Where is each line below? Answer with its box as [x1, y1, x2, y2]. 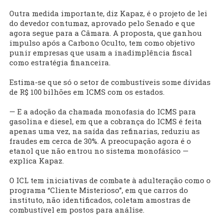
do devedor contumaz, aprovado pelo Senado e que [9, 18, 195, 28]
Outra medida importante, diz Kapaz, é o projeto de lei [9, 8, 207, 19]
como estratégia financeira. [9, 57, 110, 68]
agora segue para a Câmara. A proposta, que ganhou [9, 28, 202, 38]
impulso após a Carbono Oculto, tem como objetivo [9, 38, 195, 48]
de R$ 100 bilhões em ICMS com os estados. [9, 87, 165, 97]
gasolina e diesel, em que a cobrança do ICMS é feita [9, 116, 202, 127]
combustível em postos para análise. [9, 205, 144, 215]
